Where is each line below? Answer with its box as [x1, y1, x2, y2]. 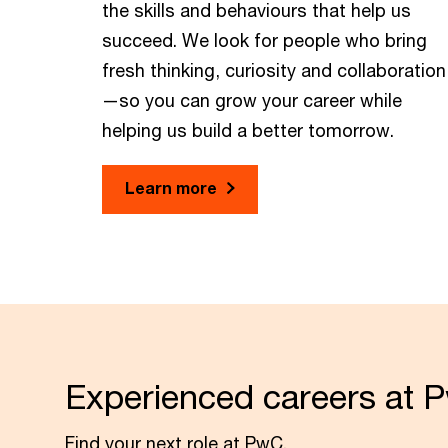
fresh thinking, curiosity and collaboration [102, 59, 446, 81]
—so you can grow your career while [102, 89, 402, 111]
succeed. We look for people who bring [102, 29, 427, 51]
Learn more [125, 178, 217, 197]
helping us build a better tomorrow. [102, 119, 394, 141]
